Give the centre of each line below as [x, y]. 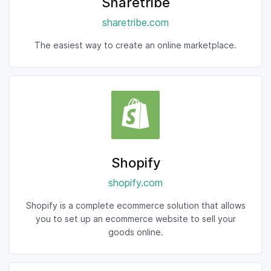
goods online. [135, 232]
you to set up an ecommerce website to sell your [135, 219]
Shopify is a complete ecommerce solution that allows [135, 205]
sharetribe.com [135, 22]
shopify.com [135, 183]
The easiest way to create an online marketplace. [135, 45]
